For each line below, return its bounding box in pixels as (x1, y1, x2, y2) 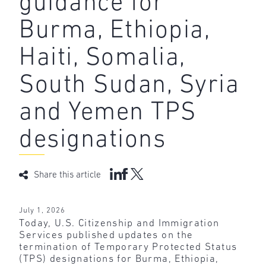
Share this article (34, 171, 102, 180)
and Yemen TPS (19, 100, 197, 126)
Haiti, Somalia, (19, 45, 185, 71)
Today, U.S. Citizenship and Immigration (19, 218, 220, 229)
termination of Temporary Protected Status (19, 242, 237, 253)
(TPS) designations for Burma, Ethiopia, (19, 254, 219, 265)
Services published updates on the (19, 230, 194, 241)
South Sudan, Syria (19, 72, 240, 99)
